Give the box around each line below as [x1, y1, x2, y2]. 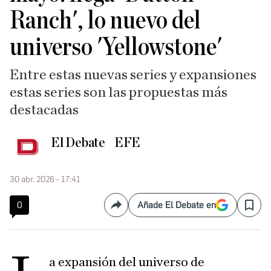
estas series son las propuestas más [10, 85, 227, 100]
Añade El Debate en [137, 200, 216, 211]
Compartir [115, 204, 158, 216]
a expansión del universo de [49, 255, 205, 269]
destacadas [10, 103, 79, 117]
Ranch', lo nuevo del [10, 8, 201, 33]
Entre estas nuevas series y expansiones [10, 68, 256, 82]
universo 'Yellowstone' [10, 34, 222, 60]
